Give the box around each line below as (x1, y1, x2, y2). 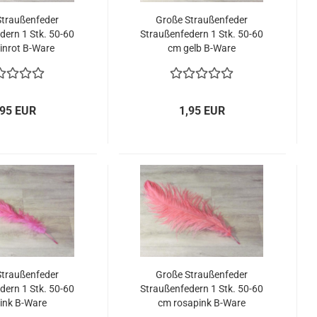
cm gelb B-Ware (168, 42, 236, 54)
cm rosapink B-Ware (158, 297, 246, 309)
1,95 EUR (179, 104, 226, 117)
